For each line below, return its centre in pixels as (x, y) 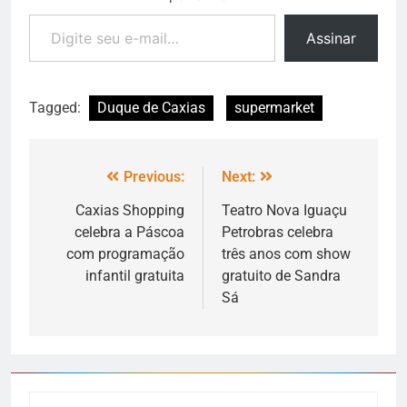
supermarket (274, 107)
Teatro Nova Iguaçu (284, 210)
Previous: (154, 176)
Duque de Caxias (151, 107)
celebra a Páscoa (129, 232)
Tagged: (57, 107)
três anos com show (286, 253)
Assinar (331, 38)
